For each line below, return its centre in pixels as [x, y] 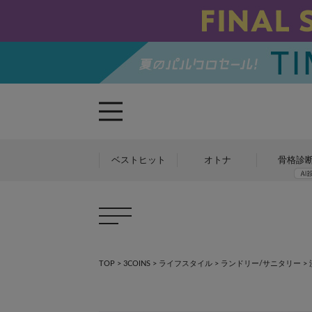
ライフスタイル [186, 264]
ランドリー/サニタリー [261, 264]
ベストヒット [138, 160]
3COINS [137, 264]
